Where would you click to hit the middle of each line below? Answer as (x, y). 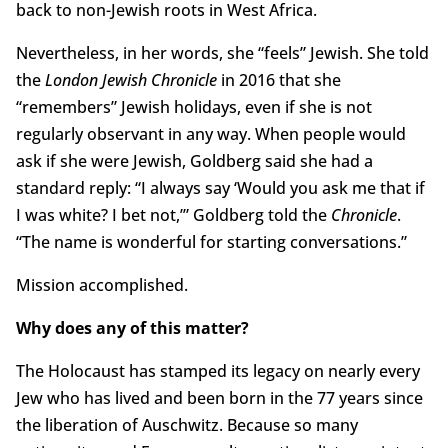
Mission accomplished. (101, 285)
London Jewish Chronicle (130, 80)
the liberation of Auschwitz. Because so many (186, 425)
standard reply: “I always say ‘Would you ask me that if (220, 188)
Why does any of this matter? (132, 328)
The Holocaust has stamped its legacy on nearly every (217, 371)
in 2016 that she (278, 80)
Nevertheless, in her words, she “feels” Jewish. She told (222, 53)
